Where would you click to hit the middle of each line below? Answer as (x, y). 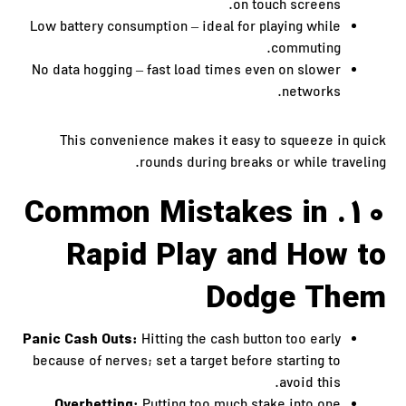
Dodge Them (295, 300)
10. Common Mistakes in (176, 214)
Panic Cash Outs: (80, 340)
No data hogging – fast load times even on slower (186, 72)
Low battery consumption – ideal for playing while (185, 28)
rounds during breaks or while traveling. (262, 164)
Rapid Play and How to (226, 257)
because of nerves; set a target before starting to (186, 362)
